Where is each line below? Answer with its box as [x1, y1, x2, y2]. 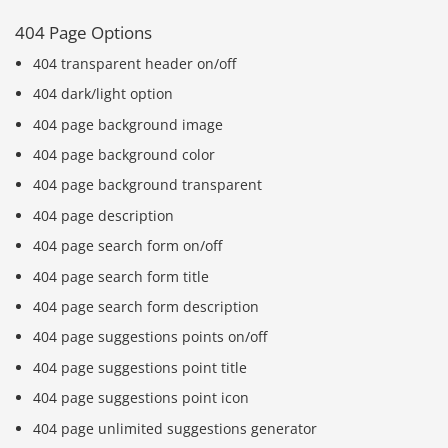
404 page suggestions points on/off [33, 327, 268, 347]
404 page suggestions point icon [33, 388, 250, 408]
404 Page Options [15, 21, 152, 45]
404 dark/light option [33, 84, 174, 104]
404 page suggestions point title [33, 357, 248, 377]
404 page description [33, 205, 175, 225]
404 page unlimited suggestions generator [33, 418, 318, 438]
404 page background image [33, 114, 224, 134]
